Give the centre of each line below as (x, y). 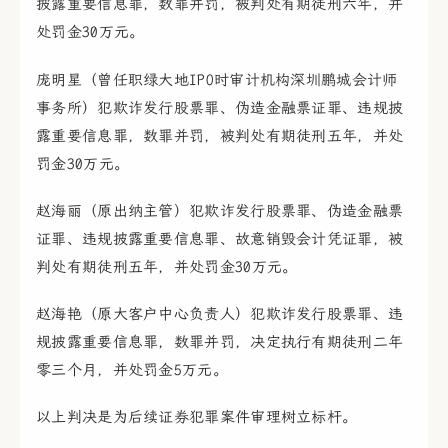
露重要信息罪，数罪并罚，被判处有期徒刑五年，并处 (220, 135)
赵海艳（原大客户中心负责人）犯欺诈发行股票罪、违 (220, 313)
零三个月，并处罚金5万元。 (132, 369)
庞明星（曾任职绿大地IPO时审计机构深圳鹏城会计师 (217, 79)
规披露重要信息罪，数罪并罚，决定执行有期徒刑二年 (220, 341)
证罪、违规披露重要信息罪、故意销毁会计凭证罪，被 (220, 238)
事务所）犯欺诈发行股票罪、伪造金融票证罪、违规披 (220, 107)
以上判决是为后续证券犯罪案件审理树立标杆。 (197, 417)
